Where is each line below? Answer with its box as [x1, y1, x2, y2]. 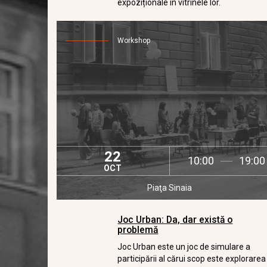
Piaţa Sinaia [147, 183, 193, 193]
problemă [117, 224, 159, 235]
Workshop [117, 36, 151, 45]
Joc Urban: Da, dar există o [117, 214, 233, 225]
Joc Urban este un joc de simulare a [117, 242, 251, 252]
